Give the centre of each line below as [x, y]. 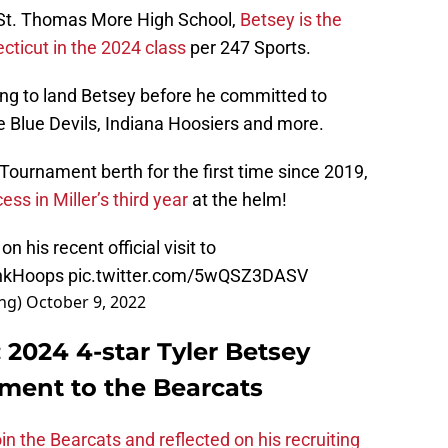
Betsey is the [291, 20]
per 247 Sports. [248, 48]
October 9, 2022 [86, 302]
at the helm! [237, 200]
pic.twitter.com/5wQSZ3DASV [188, 276]
